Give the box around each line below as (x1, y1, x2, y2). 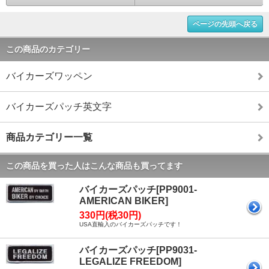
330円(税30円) (79, 210, 141, 221)
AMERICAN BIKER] (79, 196, 168, 207)
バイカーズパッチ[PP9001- (79, 184, 197, 195)
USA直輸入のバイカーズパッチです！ (79, 221, 182, 228)
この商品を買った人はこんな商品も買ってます (6, 161, 183, 171)
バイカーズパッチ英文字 (6, 101, 112, 112)
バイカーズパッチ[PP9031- (79, 245, 197, 256)
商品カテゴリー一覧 (6, 132, 92, 143)
